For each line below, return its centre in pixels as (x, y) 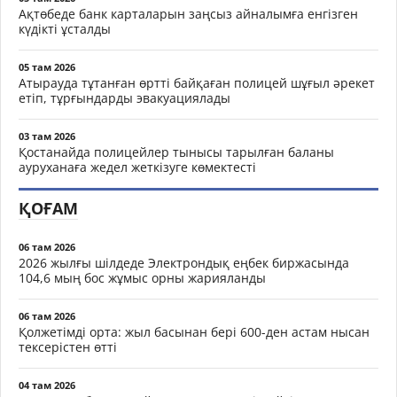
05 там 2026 (47, 67)
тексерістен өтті (68, 347)
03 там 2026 (47, 136)
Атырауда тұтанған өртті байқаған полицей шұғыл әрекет (197, 83)
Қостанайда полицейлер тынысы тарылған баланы (176, 152)
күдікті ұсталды (65, 29)
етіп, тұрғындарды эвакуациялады (125, 98)
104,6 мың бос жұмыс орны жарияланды (142, 278)
